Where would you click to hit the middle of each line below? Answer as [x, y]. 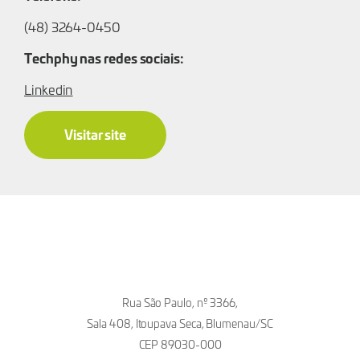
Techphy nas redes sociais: [104, 57]
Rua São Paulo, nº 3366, [180, 302]
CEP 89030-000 [180, 344]
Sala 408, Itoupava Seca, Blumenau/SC [180, 323]
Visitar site [96, 133]
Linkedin [49, 89]
